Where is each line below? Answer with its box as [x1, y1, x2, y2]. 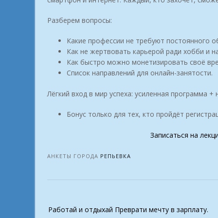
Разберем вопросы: [47, 16, 112, 25]
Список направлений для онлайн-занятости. [67, 68, 213, 78]
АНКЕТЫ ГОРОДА [47, 152, 100, 160]
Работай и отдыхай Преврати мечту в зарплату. [48, 205, 208, 215]
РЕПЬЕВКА [100, 152, 131, 160]
